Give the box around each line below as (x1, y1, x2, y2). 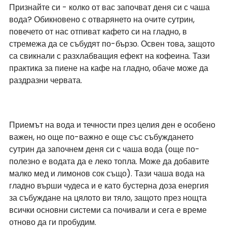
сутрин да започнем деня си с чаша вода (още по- (9, 143, 200, 156)
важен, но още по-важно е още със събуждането (9, 131, 196, 143)
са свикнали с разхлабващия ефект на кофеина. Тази (9, 50, 212, 62)
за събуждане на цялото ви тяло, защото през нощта (9, 192, 209, 204)
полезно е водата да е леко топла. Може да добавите (9, 156, 211, 168)
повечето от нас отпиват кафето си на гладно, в (9, 26, 189, 38)
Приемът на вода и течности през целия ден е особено (9, 119, 217, 131)
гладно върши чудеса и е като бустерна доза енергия (9, 180, 211, 192)
